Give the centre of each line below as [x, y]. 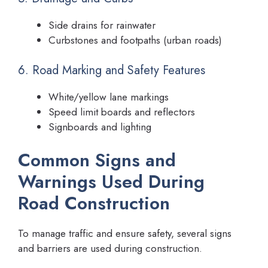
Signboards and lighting [100, 127]
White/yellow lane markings [109, 97]
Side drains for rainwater [102, 25]
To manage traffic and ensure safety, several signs [125, 234]
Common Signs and [97, 160]
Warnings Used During [111, 182]
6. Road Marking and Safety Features [112, 70]
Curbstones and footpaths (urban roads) [135, 40]
